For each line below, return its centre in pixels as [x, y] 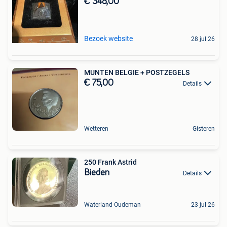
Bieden [97, 173]
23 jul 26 [203, 205]
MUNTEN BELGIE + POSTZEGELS [137, 72]
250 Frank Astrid [110, 162]
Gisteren [204, 128]
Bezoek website [108, 39]
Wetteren [96, 128]
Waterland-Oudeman [112, 205]
